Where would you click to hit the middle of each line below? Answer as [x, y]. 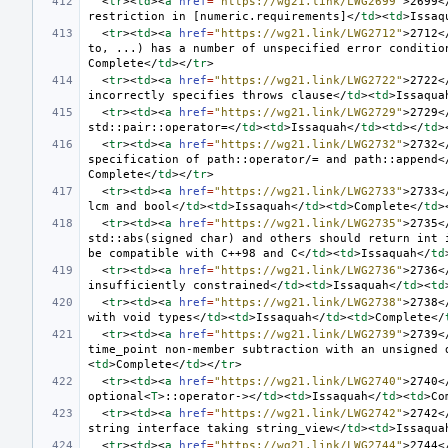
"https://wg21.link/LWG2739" [308, 334]
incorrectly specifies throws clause [210, 95]
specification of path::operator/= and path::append [263, 159]
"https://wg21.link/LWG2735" [308, 223]
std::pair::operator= [158, 127]
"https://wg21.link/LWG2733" [308, 191]
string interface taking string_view [210, 428]
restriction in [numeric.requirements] [217, 16]
